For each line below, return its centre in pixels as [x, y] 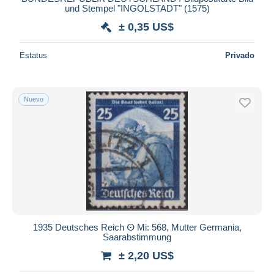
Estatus [33, 55]
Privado [240, 55]
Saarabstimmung [137, 237]
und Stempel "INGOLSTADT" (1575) [137, 8]
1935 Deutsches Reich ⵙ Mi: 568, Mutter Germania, [137, 227]
